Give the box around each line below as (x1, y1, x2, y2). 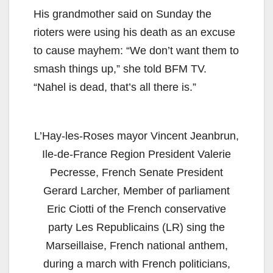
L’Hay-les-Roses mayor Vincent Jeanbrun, (34, 129, 239, 142)
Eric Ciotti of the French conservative (47, 202, 226, 215)
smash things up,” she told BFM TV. (34, 62, 207, 75)
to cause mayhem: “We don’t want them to (34, 44, 239, 57)
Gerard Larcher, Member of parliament (43, 184, 230, 197)
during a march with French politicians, (43, 257, 230, 270)
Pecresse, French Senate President (50, 166, 223, 179)
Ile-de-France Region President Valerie (42, 147, 231, 160)
